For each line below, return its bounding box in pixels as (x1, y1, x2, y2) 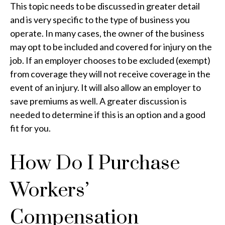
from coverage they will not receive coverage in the (10, 68, 210, 79)
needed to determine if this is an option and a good (10, 108, 205, 120)
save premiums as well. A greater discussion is (10, 95, 187, 106)
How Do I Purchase (10, 151, 180, 176)
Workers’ (10, 178, 89, 203)
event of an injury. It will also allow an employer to (10, 81, 201, 93)
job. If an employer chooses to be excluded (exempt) (10, 54, 210, 66)
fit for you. (10, 122, 51, 134)
